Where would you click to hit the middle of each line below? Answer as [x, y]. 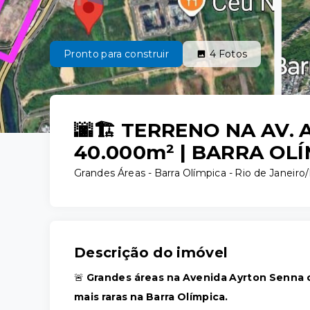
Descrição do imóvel [151, 253]
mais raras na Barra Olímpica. [151, 297]
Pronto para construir [116, 54]
